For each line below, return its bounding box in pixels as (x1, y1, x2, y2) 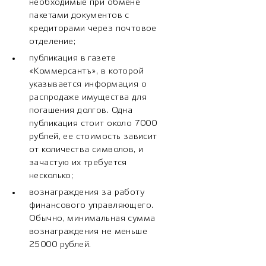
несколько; (29, 172, 74, 180)
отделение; (29, 37, 76, 46)
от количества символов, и (29, 145, 144, 154)
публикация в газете (29, 54, 116, 63)
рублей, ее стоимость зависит (29, 132, 157, 141)
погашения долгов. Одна (29, 106, 133, 115)
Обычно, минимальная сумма (29, 214, 156, 223)
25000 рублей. (29, 240, 91, 249)
